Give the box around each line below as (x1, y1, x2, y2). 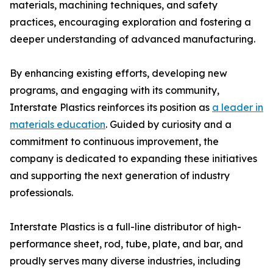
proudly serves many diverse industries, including (10, 255, 241, 268)
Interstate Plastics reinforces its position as (10, 101, 212, 114)
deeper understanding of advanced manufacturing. (10, 33, 255, 46)
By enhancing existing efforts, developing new (10, 67, 227, 80)
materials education (10, 118, 105, 131)
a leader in (212, 101, 263, 114)
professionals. (10, 186, 73, 199)
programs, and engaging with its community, (10, 84, 219, 97)
